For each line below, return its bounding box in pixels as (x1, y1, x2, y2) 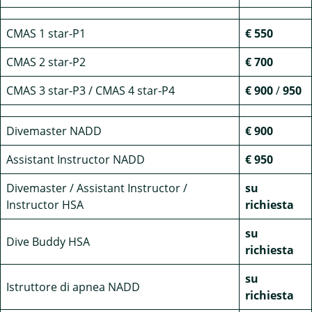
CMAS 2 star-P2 (6, 54, 86, 70)
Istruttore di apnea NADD (6, 279, 140, 295)
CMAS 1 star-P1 (6, 26, 86, 41)
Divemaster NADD (6, 123, 102, 139)
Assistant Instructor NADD (6, 152, 145, 167)
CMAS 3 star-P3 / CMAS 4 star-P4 (6, 83, 175, 98)
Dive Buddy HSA (6, 234, 90, 249)
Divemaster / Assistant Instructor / (6, 180, 187, 196)
